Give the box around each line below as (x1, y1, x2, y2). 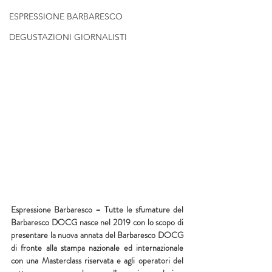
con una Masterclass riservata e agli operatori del (11, 254, 183, 267)
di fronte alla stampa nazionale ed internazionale (11, 241, 183, 254)
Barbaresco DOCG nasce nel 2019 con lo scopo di (11, 216, 183, 228)
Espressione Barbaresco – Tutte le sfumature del (11, 203, 183, 216)
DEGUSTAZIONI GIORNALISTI (9, 32, 127, 42)
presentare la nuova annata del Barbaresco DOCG (11, 228, 183, 241)
